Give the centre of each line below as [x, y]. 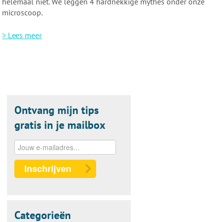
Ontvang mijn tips [57, 110]
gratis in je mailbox [60, 125]
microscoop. [23, 12]
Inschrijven [48, 168]
